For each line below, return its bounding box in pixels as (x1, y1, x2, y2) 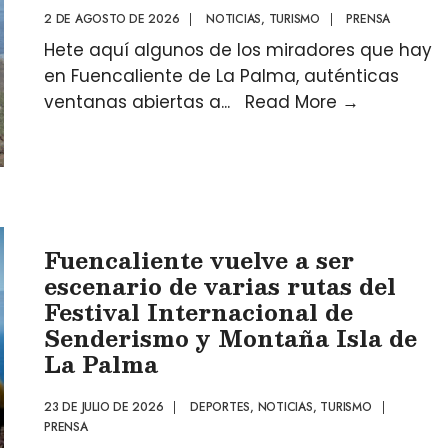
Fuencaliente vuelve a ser (44, 241, 354, 278)
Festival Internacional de (44, 293, 353, 330)
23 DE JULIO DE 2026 (44, 398, 164, 416)
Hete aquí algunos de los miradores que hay (44, 38, 432, 62)
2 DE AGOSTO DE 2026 (44, 10, 180, 28)
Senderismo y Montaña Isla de (44, 319, 417, 356)
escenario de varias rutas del (44, 267, 396, 304)
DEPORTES (189, 398, 251, 416)
